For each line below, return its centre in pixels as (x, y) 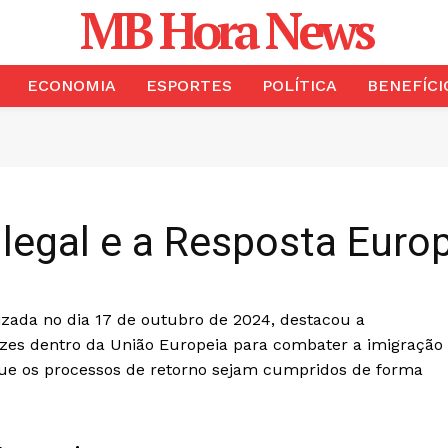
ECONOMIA (71, 85)
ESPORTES (188, 85)
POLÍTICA (299, 85)
